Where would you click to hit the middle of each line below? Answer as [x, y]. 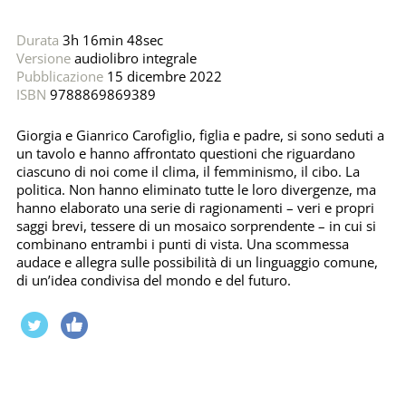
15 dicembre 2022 [162, 77]
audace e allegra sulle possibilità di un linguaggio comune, [197, 262]
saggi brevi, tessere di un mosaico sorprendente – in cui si [196, 226]
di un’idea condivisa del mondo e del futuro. [153, 280]
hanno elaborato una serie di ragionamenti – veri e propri [195, 208]
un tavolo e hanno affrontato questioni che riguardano [185, 154]
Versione [43, 58]
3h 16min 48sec [111, 40]
